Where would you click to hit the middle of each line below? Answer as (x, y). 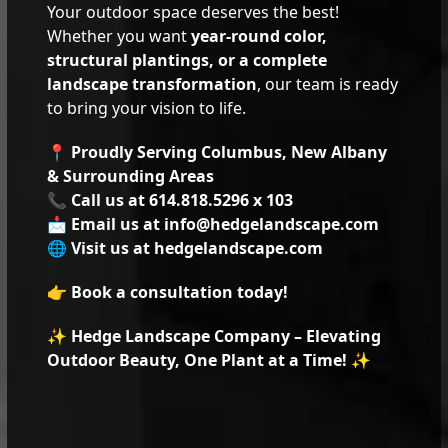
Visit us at (113, 247)
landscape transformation (152, 83)
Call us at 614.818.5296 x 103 (182, 199)
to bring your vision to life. (147, 107)
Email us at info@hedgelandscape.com (225, 223)
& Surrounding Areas (131, 175)
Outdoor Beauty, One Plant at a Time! (197, 359)
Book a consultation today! (180, 291)
